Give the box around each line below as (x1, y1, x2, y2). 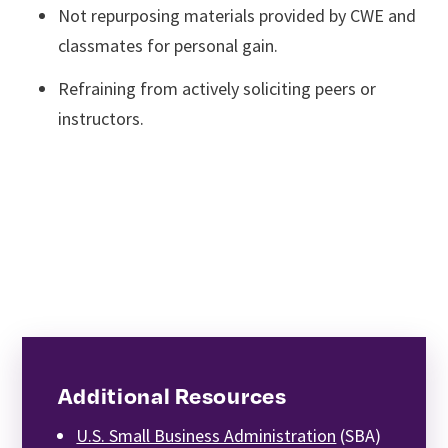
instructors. (58, 107, 145, 131)
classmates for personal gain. (58, 33, 279, 57)
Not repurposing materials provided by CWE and (58, 3, 417, 27)
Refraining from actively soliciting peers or (58, 77, 377, 101)
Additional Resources (58, 380, 287, 409)
